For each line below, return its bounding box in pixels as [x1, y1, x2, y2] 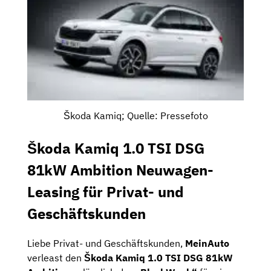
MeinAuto [185, 237, 229, 250]
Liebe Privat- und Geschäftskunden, [27, 237, 185, 250]
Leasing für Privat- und [27, 181, 184, 201]
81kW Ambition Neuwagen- [27, 160, 214, 180]
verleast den [27, 252, 84, 264]
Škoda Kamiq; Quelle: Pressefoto [63, 109, 208, 122]
